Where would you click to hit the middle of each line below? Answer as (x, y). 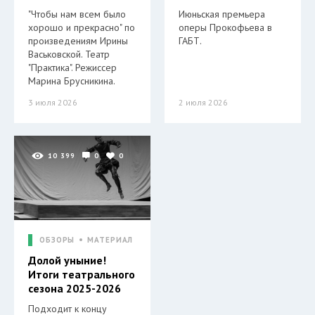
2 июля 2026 (203, 102)
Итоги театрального (82, 274)
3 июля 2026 (53, 102)
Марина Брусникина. (72, 81)
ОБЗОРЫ (57, 240)
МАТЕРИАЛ (110, 240)
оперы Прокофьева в (225, 27)
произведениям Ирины (78, 41)
